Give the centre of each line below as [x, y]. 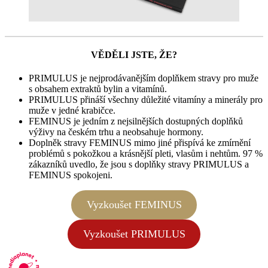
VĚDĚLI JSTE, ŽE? [134, 54]
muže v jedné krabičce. [72, 111]
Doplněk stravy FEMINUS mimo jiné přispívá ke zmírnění [140, 143]
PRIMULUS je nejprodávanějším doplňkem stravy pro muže [144, 78]
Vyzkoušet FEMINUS [134, 205]
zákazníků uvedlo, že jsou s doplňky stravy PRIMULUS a [139, 165]
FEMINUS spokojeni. [71, 175]
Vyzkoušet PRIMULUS [134, 234]
